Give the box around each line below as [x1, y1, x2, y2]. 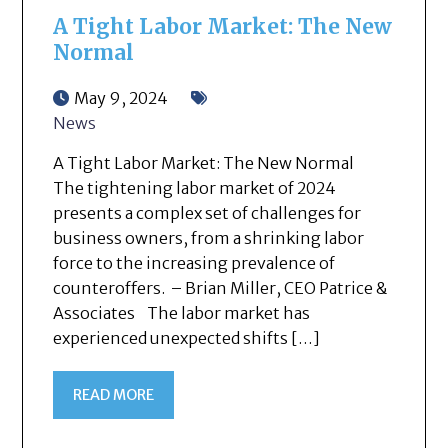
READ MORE [73, 385, 155, 404]
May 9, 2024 [74, 87, 169, 108]
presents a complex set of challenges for [53, 202, 362, 223]
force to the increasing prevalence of [53, 252, 336, 273]
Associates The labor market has [53, 302, 311, 323]
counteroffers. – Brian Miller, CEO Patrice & [53, 277, 389, 298]
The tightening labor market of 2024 [53, 177, 337, 198]
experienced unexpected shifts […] [53, 327, 321, 348]
